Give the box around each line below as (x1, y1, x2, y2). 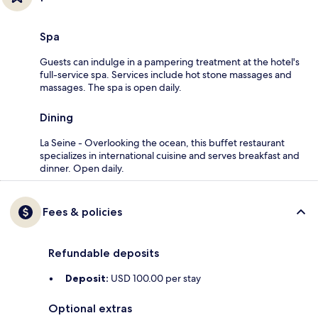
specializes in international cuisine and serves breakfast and (40, 148, 300, 162)
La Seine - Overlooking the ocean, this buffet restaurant (40, 136, 285, 149)
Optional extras (48, 301, 132, 315)
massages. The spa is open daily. (40, 80, 182, 94)
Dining (40, 110, 73, 124)
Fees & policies (43, 204, 122, 219)
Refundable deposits (48, 246, 159, 260)
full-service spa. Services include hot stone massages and (40, 67, 292, 81)
